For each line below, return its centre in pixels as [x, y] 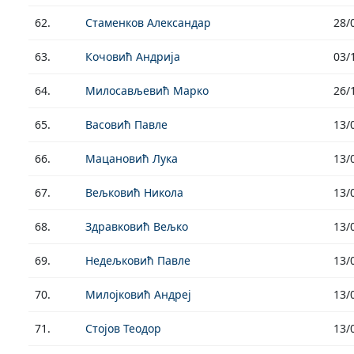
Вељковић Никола [134, 192]
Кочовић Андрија [133, 56]
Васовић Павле [126, 124]
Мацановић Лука [132, 158]
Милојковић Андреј [138, 294]
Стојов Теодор [123, 328]
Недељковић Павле [138, 260]
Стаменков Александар [148, 23]
